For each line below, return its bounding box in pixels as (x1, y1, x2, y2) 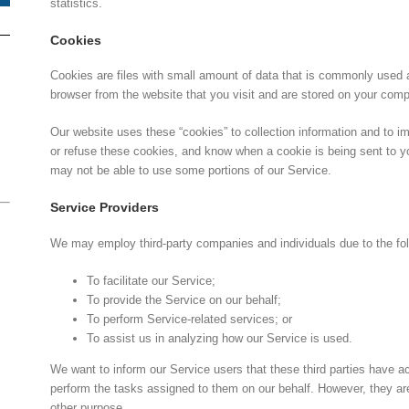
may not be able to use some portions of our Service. (50, 163, 332, 178)
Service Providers (50, 200, 160, 215)
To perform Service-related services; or (87, 312, 293, 327)
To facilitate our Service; (87, 274, 216, 288)
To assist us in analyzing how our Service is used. (87, 331, 353, 346)
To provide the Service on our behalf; (87, 293, 282, 308)
